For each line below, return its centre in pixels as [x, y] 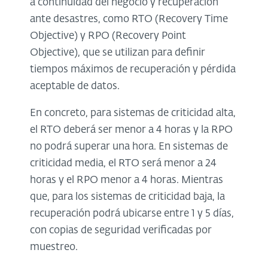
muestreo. [54, 247]
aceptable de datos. [75, 86]
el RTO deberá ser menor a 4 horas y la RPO [131, 130]
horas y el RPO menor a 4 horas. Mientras [127, 180]
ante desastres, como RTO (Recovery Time [129, 19]
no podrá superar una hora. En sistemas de [129, 147]
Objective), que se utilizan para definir [118, 53]
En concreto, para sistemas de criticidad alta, [133, 113]
